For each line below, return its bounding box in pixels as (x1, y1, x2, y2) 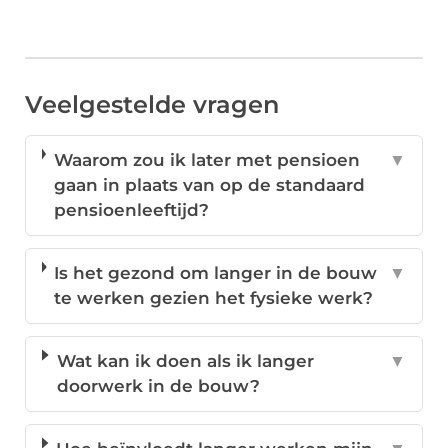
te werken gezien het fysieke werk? (54, 288, 374, 309)
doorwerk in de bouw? (56, 376, 260, 397)
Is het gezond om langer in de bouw (54, 263, 378, 284)
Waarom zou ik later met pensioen (53, 150, 360, 171)
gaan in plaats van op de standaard (53, 175, 365, 196)
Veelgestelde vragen (25, 90, 279, 120)
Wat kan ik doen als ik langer (56, 351, 314, 372)
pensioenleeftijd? (53, 200, 209, 221)
